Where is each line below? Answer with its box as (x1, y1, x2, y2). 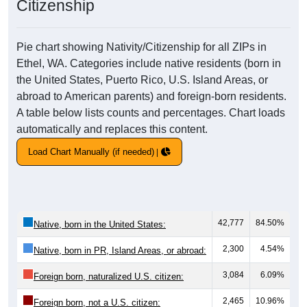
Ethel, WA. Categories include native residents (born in (16, 58, 281, 70)
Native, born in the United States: (34, 219, 166, 230)
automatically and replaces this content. (16, 123, 208, 136)
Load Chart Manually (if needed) (28, 147, 154, 158)
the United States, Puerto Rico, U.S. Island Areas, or (16, 74, 268, 86)
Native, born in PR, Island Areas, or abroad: (34, 245, 206, 256)
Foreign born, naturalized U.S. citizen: (34, 271, 184, 282)
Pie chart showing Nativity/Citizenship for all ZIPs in (16, 41, 267, 53)
